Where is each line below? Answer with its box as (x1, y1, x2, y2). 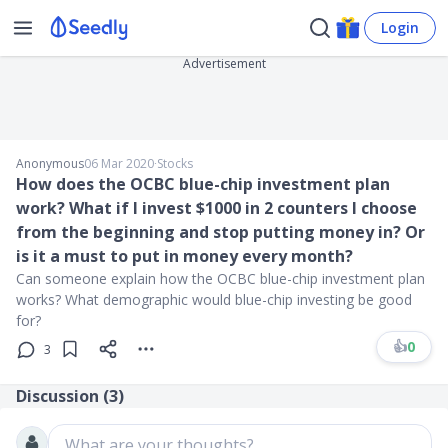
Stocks (157, 155, 193, 172)
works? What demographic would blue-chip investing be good (16, 290, 412, 309)
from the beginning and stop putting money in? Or (16, 221, 425, 243)
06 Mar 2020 (84, 155, 154, 172)
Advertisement (182, 55, 266, 72)
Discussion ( (16, 385, 109, 407)
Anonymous (16, 155, 84, 172)
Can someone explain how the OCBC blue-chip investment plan (16, 269, 425, 288)
